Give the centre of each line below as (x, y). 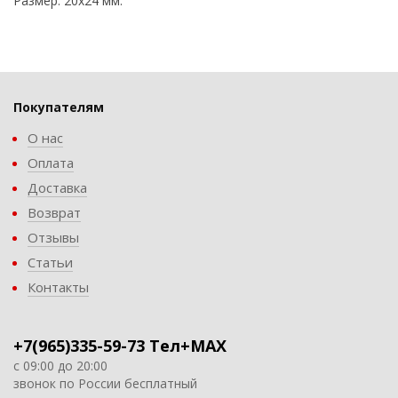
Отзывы (53, 237)
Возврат (54, 212)
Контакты (58, 287)
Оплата (51, 163)
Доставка (57, 187)
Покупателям (59, 107)
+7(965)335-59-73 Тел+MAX (120, 346)
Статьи (50, 262)
